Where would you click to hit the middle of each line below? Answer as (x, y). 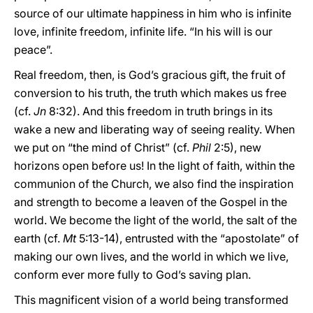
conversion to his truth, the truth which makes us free (150, 93)
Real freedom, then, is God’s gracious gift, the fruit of (150, 75)
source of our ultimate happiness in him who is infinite (153, 13)
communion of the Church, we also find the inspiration (154, 184)
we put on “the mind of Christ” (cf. (103, 147)
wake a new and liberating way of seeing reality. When (154, 129)
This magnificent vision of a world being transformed (151, 300)
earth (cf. (38, 238)
